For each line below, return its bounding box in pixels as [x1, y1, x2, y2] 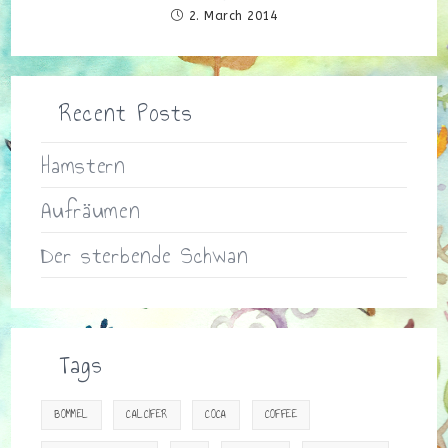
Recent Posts [59, 94, 194, 133]
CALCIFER [126, 406, 168, 424]
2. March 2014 [188, 9, 277, 24]
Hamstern [41, 147, 126, 184]
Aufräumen [41, 192, 141, 229]
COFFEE [264, 406, 297, 424]
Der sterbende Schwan [41, 237, 249, 274]
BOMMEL [54, 406, 89, 424]
